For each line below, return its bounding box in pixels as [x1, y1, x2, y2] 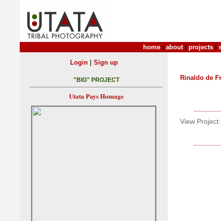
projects [188, 43, 213, 51]
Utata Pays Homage [69, 91, 124, 101]
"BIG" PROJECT [73, 76, 119, 84]
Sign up [93, 59, 118, 66]
